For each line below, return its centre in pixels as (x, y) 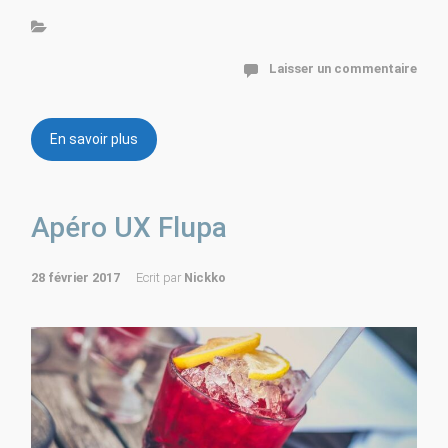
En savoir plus (94, 139)
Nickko (205, 278)
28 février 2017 (75, 278)
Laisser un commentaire (343, 69)
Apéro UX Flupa (129, 228)
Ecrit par (160, 278)
